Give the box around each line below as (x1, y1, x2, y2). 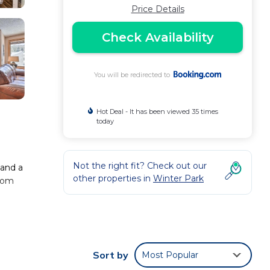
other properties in (73, 173, 153, 184)
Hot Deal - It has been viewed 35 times (96, 107, 219, 116)
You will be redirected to (93, 71, 174, 79)
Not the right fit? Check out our (73, 160, 207, 171)
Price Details (131, 4, 184, 14)
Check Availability (101, 30, 214, 45)
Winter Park (153, 173, 204, 184)
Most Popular (142, 250, 198, 261)
